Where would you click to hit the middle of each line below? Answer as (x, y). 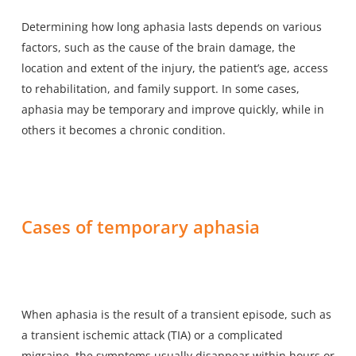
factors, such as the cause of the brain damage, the (158, 47)
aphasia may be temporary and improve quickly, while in (172, 109)
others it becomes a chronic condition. (123, 130)
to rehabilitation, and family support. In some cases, (160, 88)
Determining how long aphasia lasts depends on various (171, 26)
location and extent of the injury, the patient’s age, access (174, 68)
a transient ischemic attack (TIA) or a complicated (152, 335)
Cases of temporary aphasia (140, 226)
